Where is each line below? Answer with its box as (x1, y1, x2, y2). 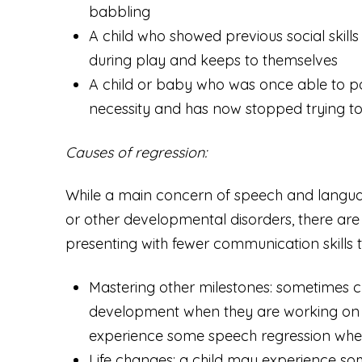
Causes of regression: (65, 142, 207, 162)
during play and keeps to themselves (89, 51, 339, 70)
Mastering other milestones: (89, 278, 277, 297)
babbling (89, 2, 151, 22)
